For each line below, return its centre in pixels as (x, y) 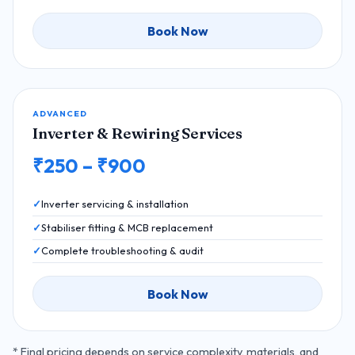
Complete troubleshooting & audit (122, 251)
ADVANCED (60, 113)
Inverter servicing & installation (115, 204)
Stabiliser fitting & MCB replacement (127, 227)
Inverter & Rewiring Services (137, 134)
